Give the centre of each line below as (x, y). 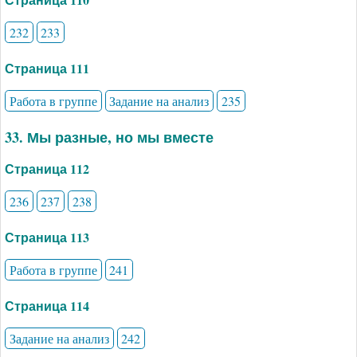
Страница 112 (47, 169)
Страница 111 (47, 69)
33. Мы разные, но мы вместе (109, 137)
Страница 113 (47, 237)
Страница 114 (47, 306)
